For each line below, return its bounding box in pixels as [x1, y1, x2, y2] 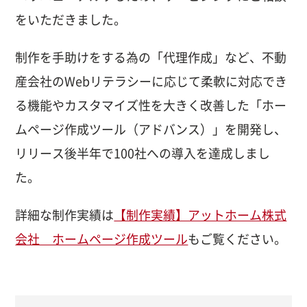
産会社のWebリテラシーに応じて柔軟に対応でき [15, 75, 288, 88]
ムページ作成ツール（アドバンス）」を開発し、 [15, 123, 287, 136]
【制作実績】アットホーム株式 [114, 209, 287, 222]
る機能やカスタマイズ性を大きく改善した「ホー [15, 99, 287, 112]
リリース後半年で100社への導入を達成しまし [15, 147, 271, 160]
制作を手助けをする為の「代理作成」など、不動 [15, 51, 287, 64]
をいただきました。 [15, 14, 127, 27]
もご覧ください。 [188, 233, 287, 246]
